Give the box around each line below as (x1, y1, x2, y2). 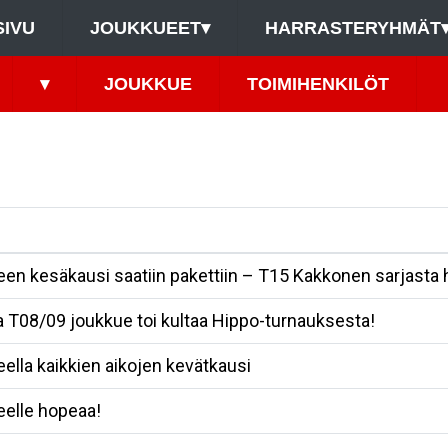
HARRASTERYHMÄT (264, 18, 441, 38)
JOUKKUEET (89, 18, 201, 38)
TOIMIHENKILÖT (246, 74, 389, 94)
